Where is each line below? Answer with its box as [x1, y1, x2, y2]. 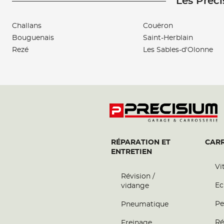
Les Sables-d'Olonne [143, 46, 213, 53]
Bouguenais [12, 34, 54, 41]
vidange [121, 182, 149, 189]
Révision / [121, 173, 155, 180]
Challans [12, 22, 41, 29]
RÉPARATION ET [111, 139, 170, 146]
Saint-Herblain [143, 34, 193, 41]
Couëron [143, 22, 173, 29]
